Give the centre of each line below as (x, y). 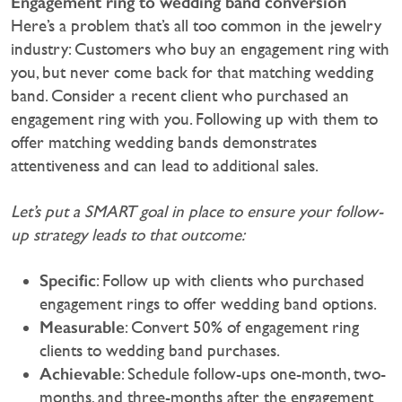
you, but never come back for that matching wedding (192, 73)
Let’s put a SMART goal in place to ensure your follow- (197, 212)
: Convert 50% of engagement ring (242, 328)
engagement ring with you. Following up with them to (194, 119)
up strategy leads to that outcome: (130, 235)
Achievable (80, 374)
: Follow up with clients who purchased (230, 281)
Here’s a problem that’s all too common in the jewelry (196, 26)
